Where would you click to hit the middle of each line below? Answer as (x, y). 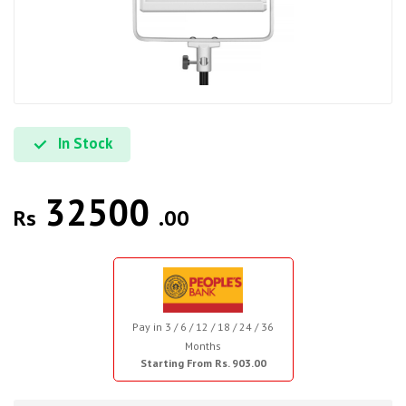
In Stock (83, 143)
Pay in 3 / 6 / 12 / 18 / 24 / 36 (203, 326)
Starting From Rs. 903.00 (203, 362)
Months (203, 345)
